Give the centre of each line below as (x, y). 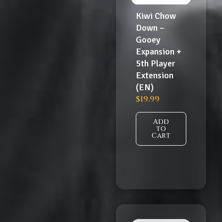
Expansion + (159, 52)
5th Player (155, 64)
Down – (150, 28)
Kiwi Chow (156, 16)
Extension (155, 76)
